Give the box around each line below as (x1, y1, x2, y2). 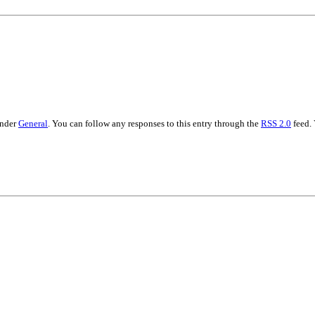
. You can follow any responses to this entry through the (48, 118, 261, 129)
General (18, 118, 48, 129)
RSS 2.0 (261, 118, 291, 129)
